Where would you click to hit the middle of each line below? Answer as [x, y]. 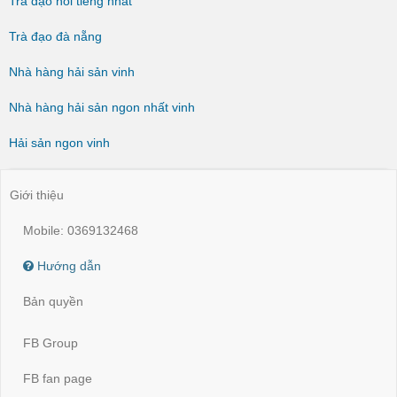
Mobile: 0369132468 [81, 230]
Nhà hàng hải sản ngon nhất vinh [102, 107]
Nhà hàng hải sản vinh [72, 72]
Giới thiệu [37, 195]
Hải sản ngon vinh [59, 143]
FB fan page [58, 378]
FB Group [51, 343]
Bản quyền [53, 301]
